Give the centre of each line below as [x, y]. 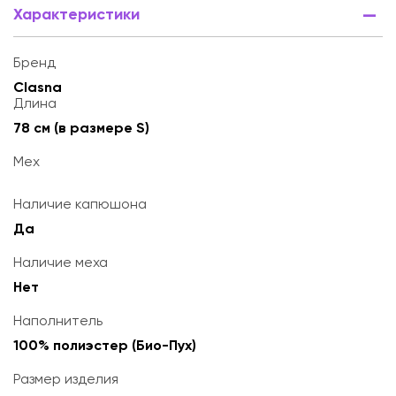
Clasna [38, 87]
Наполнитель [58, 320]
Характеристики [76, 14]
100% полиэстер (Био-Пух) [105, 345]
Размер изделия [66, 379]
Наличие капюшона [80, 204]
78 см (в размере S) [81, 128]
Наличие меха [61, 262]
